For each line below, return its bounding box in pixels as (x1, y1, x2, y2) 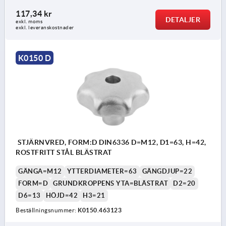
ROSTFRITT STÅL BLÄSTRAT (16, 148, 112, 157)
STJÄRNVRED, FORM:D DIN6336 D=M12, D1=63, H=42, (16, 138, 206, 147)
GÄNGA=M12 (18, 167, 62, 176)
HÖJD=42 (45, 192, 78, 200)
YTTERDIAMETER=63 (67, 167, 137, 176)
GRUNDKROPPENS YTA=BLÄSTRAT (53, 180, 168, 188)
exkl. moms (16, 19, 42, 25)
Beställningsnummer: (16, 207, 78, 214)
